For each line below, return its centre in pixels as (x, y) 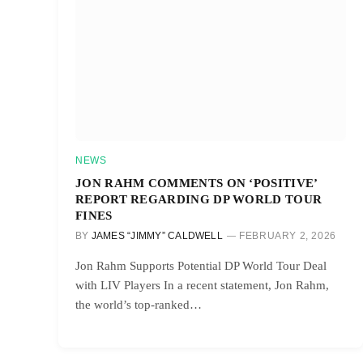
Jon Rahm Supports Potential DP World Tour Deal (201, 265)
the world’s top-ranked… (139, 304)
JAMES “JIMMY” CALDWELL (157, 235)
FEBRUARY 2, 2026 (288, 235)
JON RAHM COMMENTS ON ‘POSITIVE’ (196, 182)
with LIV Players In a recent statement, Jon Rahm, (202, 285)
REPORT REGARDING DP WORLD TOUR (199, 199)
